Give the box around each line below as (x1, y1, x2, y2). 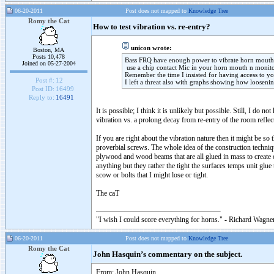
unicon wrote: (131, 44, 172, 51)
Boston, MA (33, 46, 64, 53)
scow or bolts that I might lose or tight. (96, 171, 208, 179)
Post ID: (31, 85, 54, 93)
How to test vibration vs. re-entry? (93, 23, 210, 31)
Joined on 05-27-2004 (21, 60, 76, 67)
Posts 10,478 (32, 53, 65, 60)
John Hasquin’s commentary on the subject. (93, 250, 242, 259)
